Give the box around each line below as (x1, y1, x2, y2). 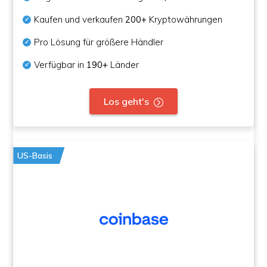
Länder (108, 59, 139, 70)
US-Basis (17, 150, 53, 161)
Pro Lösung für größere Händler (34, 36, 164, 48)
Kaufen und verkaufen (34, 14, 126, 25)
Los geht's (104, 95, 149, 107)
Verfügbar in (34, 59, 87, 70)
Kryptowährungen (147, 14, 223, 25)
